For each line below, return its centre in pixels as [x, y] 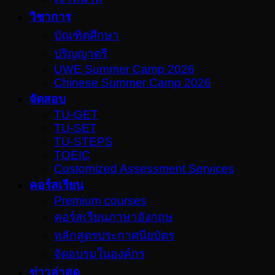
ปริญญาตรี [81, 54]
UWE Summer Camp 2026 [124, 69]
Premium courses [100, 201]
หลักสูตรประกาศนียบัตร [114, 236]
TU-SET [76, 128]
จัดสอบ [48, 99]
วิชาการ [50, 17]
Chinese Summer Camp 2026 [133, 83]
